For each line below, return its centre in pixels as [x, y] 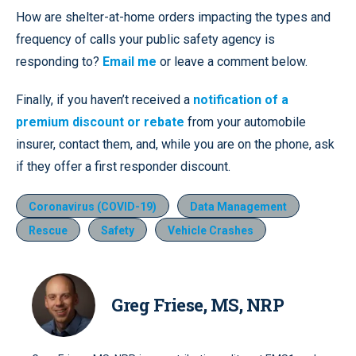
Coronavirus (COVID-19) [93, 206]
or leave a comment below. [232, 61]
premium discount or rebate [100, 122]
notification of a [241, 99]
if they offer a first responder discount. [123, 166]
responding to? [59, 61]
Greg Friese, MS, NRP [197, 304]
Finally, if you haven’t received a [104, 99]
